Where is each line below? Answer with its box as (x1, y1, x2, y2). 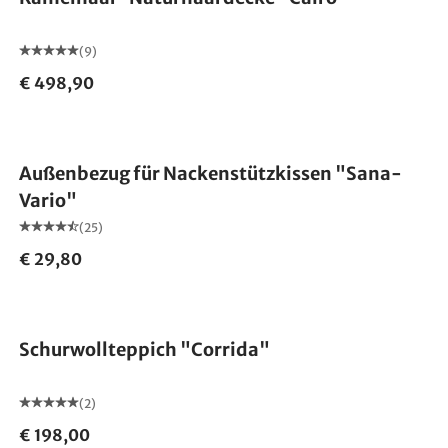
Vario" (18, 189, 77, 212)
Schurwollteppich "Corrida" (18, 338, 270, 361)
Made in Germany (40, 292, 145, 307)
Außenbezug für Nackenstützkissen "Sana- (18, 162, 402, 185)
